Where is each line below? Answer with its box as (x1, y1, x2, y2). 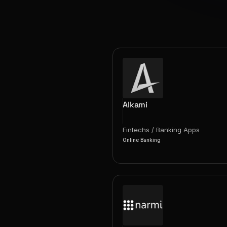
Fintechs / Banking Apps (123, 126, 200, 134)
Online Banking (123, 137, 161, 143)
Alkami (123, 99, 148, 110)
